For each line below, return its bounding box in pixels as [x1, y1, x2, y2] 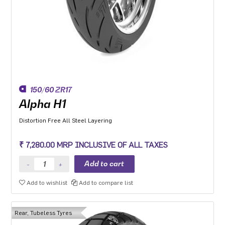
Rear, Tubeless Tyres [15, 209, 72, 216]
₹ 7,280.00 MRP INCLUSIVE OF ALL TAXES [19, 141, 168, 149]
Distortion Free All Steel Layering [19, 117, 113, 124]
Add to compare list [77, 179, 134, 186]
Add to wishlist [25, 179, 68, 186]
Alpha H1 [19, 97, 67, 110]
